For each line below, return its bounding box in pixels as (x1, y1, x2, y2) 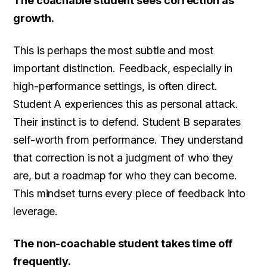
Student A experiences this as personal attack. (13, 98, 239, 111)
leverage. (13, 205, 58, 218)
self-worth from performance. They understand (13, 133, 243, 147)
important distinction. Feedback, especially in (13, 62, 233, 75)
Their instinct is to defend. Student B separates (13, 116, 241, 129)
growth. (13, 12, 54, 25)
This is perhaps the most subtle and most (13, 44, 213, 57)
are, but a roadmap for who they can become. (13, 169, 237, 182)
